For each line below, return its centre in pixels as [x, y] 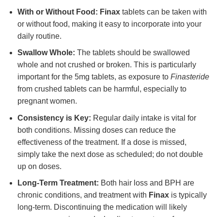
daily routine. [39, 36]
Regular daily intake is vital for [143, 118]
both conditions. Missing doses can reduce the [96, 130]
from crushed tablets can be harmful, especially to [102, 89]
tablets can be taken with [163, 12]
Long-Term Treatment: [58, 183]
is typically [188, 195]
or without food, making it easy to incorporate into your [109, 24]
